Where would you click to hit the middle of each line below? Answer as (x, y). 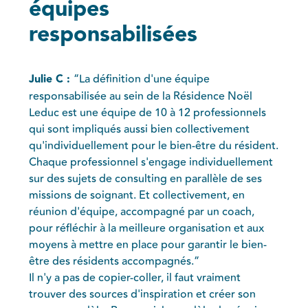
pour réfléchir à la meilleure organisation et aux (147, 228)
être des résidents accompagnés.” (114, 261)
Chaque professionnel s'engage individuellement (151, 162)
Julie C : (52, 79)
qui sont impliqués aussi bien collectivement (140, 129)
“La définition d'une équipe (142, 79)
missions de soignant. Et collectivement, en (137, 195)
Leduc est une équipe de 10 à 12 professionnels (148, 112)
